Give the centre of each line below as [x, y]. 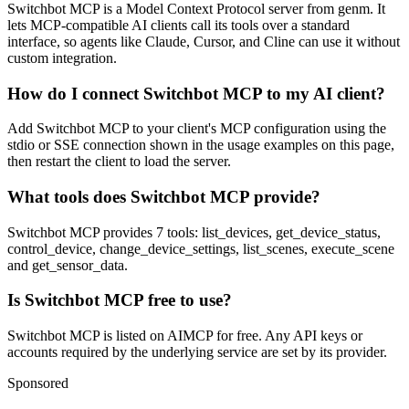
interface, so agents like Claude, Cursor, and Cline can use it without [204, 41]
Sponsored [38, 383]
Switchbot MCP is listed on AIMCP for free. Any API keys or [185, 336]
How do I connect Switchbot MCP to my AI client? [196, 93]
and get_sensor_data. [68, 265]
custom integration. [62, 58]
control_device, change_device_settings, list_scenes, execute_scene [201, 248]
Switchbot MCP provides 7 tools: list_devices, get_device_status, [194, 232]
